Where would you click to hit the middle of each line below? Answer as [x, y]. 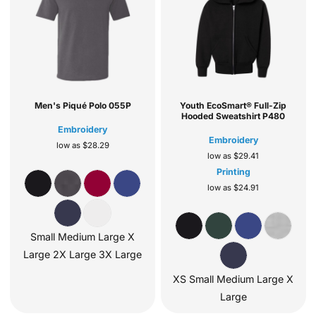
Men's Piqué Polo [70, 105]
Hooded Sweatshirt [221, 116]
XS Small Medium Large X [233, 279]
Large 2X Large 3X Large [83, 254]
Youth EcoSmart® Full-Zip [233, 105]
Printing [233, 171]
